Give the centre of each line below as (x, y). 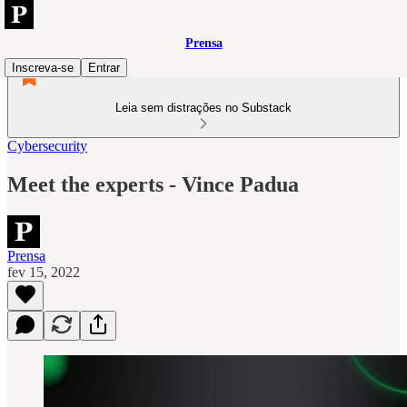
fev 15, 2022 (44, 272)
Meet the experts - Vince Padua (153, 184)
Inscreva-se (43, 68)
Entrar (104, 68)
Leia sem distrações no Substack (203, 108)
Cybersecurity (47, 146)
